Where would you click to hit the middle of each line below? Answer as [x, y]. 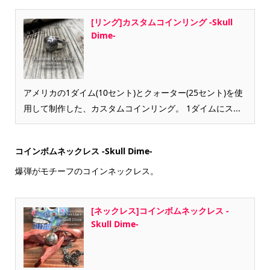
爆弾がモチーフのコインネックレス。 [86, 171]
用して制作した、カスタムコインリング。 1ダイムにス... [132, 108]
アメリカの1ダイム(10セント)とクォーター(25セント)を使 [133, 92]
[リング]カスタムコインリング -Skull [162, 22]
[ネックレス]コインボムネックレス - [160, 210]
